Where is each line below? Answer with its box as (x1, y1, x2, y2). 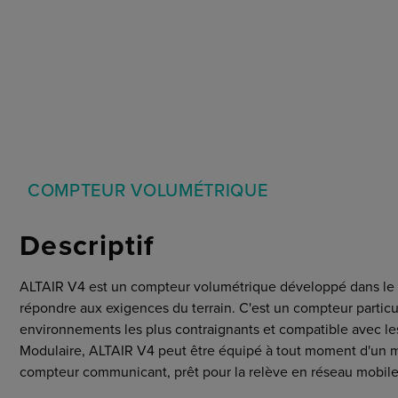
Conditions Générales (27, 28, 162, 45)
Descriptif (20, 229, 155, 264)
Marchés (27, 6, 80, 24)
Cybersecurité (27, 49, 115, 67)
